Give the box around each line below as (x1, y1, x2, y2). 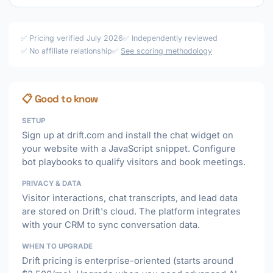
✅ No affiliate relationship (21, 46, 112, 55)
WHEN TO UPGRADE (22, 242, 93, 250)
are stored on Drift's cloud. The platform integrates (22, 206, 241, 217)
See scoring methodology (121, 46, 212, 55)
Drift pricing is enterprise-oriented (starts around (22, 255, 233, 266)
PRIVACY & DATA (22, 179, 82, 188)
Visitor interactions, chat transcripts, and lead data (22, 193, 238, 204)
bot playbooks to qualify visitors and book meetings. (22, 157, 246, 168)
